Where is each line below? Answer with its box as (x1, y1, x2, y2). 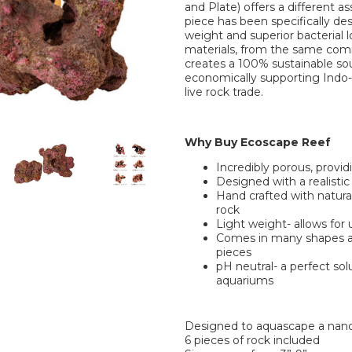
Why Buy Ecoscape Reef (185, 135, 331, 149)
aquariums (216, 273, 273, 288)
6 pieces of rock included (185, 333, 320, 347)
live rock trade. (185, 85, 263, 99)
